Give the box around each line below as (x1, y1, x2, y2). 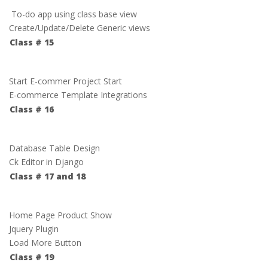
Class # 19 (10, 251, 54, 263)
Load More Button (9, 237, 81, 248)
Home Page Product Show (9, 209, 112, 221)
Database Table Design (9, 142, 100, 154)
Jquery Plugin (9, 223, 59, 234)
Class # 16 (10, 103, 54, 115)
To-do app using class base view (9, 8, 137, 20)
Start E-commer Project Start (9, 75, 122, 87)
